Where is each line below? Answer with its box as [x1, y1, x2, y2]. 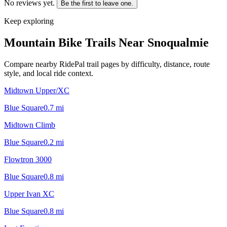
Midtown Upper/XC [4, 86, 69, 95]
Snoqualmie [147, 35, 209, 49]
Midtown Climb [4, 120, 55, 129]
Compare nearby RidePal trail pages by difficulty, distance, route [4, 59, 210, 68]
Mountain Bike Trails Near [4, 35, 147, 49]
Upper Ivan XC [4, 189, 54, 198]
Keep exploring [4, 16, 54, 25]
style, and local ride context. [4, 68, 93, 78]
